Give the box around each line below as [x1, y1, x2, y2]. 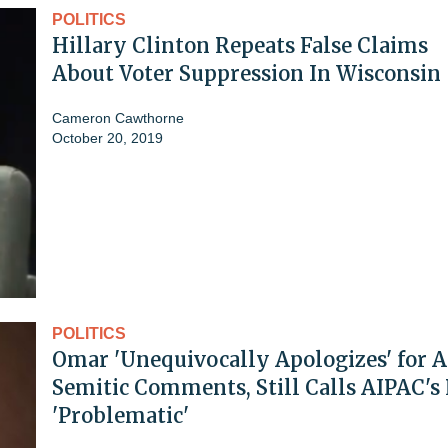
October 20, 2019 [52, 129, 163, 146]
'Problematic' [52, 402, 189, 428]
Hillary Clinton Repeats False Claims [52, 32, 428, 58]
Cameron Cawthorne [52, 109, 184, 126]
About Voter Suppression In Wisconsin [52, 60, 441, 86]
